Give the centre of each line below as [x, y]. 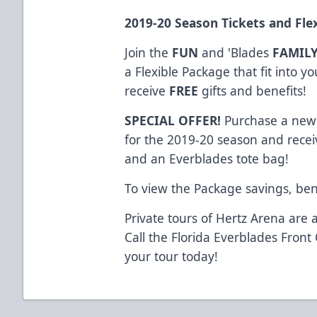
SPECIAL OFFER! [173, 120]
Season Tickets [220, 22]
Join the [149, 52]
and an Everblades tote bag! [207, 158]
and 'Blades [236, 52]
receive [147, 90]
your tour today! [172, 256]
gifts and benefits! [253, 90]
